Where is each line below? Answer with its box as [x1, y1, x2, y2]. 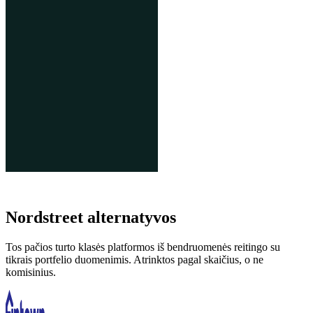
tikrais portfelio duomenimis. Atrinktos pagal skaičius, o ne [6, 253, 263, 265]
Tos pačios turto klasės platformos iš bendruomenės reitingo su [6, 240, 280, 253]
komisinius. [6, 265, 56, 278]
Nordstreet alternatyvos [6, 208, 176, 226]
